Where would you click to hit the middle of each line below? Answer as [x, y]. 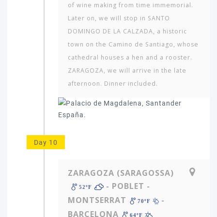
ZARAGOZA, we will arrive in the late [127, 70]
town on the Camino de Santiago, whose [133, 44]
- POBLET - [127, 186]
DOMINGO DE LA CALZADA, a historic [127, 31]
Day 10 [46, 142]
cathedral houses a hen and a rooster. [130, 57]
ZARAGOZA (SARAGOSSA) [121, 173]
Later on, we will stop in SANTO [119, 18]
